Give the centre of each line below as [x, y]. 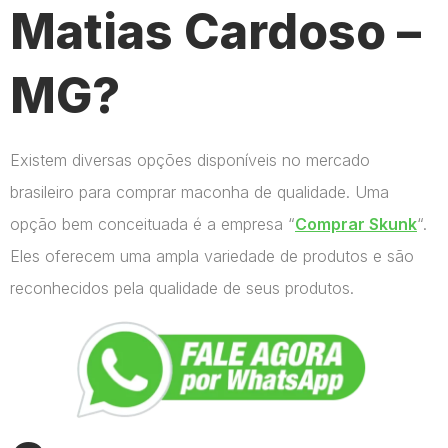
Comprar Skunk [356, 223]
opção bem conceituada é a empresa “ [152, 223]
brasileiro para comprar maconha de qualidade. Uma [199, 191]
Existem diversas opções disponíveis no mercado [190, 159]
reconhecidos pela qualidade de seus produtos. [182, 287]
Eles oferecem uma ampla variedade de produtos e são [212, 255]
